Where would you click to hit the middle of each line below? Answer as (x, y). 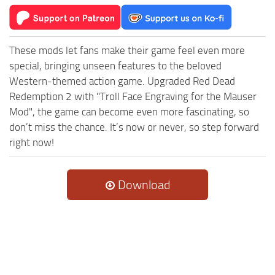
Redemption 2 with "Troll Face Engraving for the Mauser (133, 96)
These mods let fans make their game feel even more (127, 50)
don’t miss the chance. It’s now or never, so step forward (134, 127)
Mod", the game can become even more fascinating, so (129, 111)
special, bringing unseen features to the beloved (115, 65)
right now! (32, 142)
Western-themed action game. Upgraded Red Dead (122, 81)
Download (143, 184)
